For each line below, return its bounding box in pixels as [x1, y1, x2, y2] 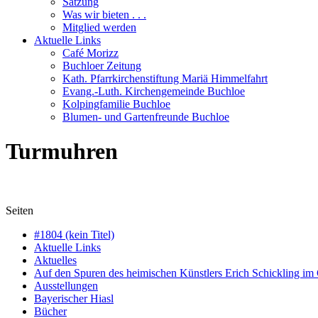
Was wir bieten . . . [62, 9, 146, 21]
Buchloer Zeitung [62, 60, 141, 72]
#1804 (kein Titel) [34, 228, 114, 241]
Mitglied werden [62, 21, 136, 33]
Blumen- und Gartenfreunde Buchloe [62, 111, 229, 123]
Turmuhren [6, 138, 118, 165]
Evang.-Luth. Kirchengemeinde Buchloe [62, 85, 245, 97]
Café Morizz [62, 47, 119, 59]
